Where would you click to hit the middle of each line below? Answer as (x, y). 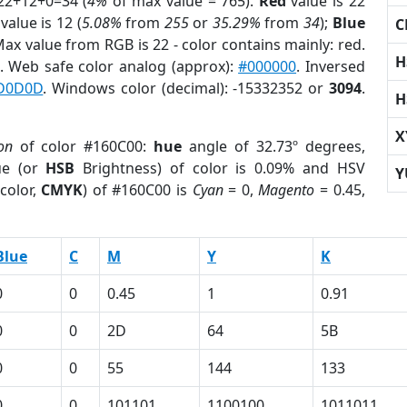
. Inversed (331, 66)
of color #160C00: (83, 146)
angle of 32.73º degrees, (273, 146)
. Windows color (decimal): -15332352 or (186, 88)
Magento (287, 190)
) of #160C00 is (138, 190)
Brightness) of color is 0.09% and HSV (220, 168)
